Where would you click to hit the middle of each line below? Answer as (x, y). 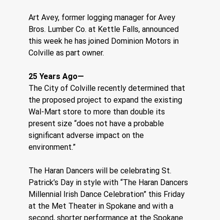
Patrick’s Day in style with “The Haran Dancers (110, 182)
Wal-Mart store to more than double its (98, 111)
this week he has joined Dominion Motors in (105, 41)
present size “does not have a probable (97, 123)
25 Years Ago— (56, 76)
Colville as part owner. (67, 53)
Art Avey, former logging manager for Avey (103, 17)
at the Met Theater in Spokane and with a (102, 206)
